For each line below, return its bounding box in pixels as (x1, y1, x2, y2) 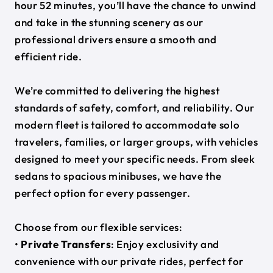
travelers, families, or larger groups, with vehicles (15, 135, 258, 148)
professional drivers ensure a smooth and (15, 33, 217, 46)
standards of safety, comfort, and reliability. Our (15, 101, 255, 114)
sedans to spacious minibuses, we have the (15, 169, 222, 182)
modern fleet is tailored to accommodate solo (15, 118, 240, 131)
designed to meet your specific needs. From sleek (15, 152, 255, 165)
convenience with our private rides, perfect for (15, 255, 244, 268)
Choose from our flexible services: (15, 221, 183, 233)
